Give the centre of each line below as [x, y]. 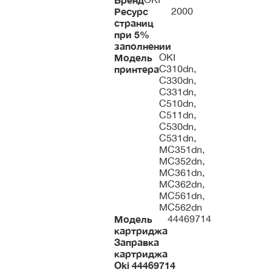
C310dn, [178, 69]
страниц [134, 23]
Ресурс [131, 11]
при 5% [132, 34]
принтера [137, 69]
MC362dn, [182, 184]
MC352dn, [182, 161]
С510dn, [178, 103]
